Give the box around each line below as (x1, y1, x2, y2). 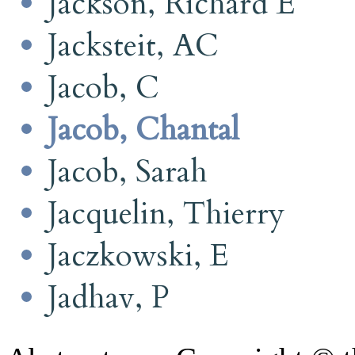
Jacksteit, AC (48, 24, 219, 67)
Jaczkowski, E (48, 234, 229, 277)
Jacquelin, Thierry (48, 192, 284, 235)
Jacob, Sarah (48, 150, 208, 193)
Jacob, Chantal (48, 108, 239, 151)
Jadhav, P (48, 276, 170, 319)
